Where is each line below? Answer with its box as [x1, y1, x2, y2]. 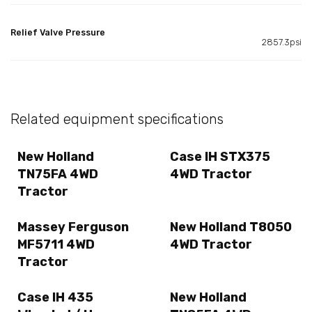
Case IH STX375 [170, 148, 270, 164]
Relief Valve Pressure [10, 26, 105, 38]
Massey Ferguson [17, 219, 129, 235]
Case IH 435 [17, 290, 93, 306]
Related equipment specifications [10, 110, 224, 127]
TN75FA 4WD [17, 166, 98, 182]
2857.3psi [262, 36, 302, 47]
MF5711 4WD [17, 237, 95, 253]
